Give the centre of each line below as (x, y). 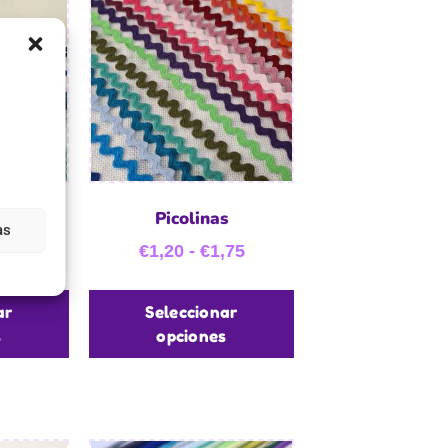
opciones (191, 335)
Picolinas (191, 219)
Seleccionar (191, 311)
